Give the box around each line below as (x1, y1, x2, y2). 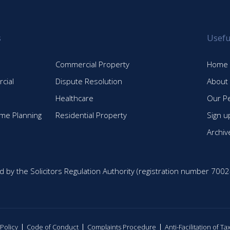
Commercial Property (55, 59, 130, 69)
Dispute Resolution (55, 75, 123, 86)
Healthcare (55, 92, 94, 103)
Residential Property (55, 109, 127, 120)
